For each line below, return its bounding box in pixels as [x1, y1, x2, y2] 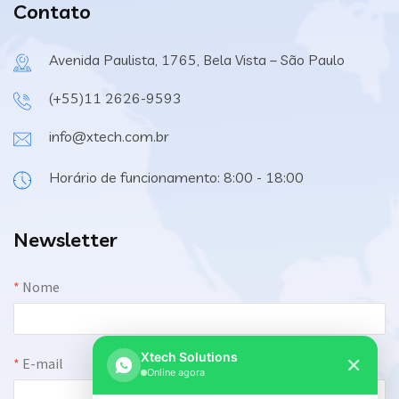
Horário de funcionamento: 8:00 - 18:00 [49, 168, 304, 186]
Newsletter [13, 227, 118, 252]
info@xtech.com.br [49, 127, 169, 145]
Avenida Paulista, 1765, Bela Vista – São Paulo [49, 51, 345, 69]
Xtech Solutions [141, 349, 238, 364]
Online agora [147, 366, 205, 379]
